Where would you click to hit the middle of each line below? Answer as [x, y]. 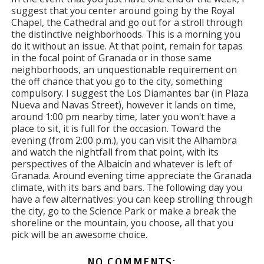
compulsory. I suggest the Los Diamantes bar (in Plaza [130, 93]
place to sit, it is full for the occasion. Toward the [116, 128]
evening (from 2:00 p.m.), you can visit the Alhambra [124, 140]
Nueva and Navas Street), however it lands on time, [123, 105]
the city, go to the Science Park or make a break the [123, 211]
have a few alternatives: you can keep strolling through [132, 199]
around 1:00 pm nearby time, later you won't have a [123, 117]
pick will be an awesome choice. [79, 235]
